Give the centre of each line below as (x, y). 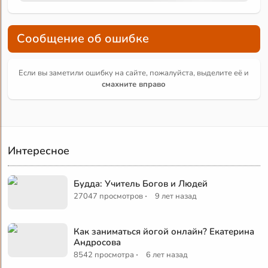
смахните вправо (134, 85)
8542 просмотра (104, 255)
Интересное (39, 151)
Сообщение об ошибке (83, 39)
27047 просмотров (109, 197)
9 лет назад (176, 197)
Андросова (98, 243)
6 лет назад (167, 255)
